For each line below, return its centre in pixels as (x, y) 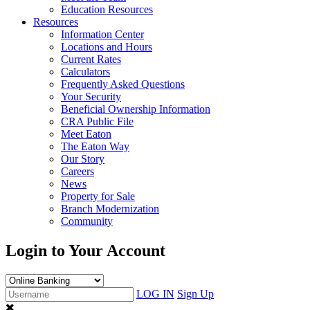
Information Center (102, 34)
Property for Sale (98, 196)
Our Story (83, 159)
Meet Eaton (86, 134)
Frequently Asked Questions (123, 84)
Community (87, 221)
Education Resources (107, 9)
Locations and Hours (107, 47)
